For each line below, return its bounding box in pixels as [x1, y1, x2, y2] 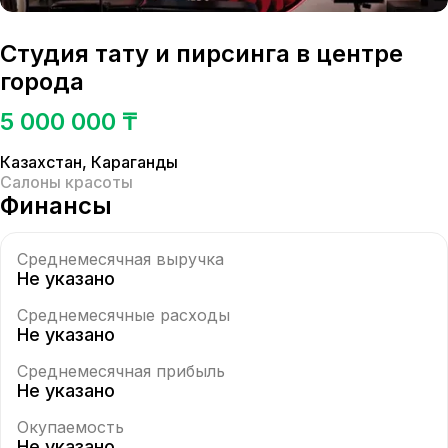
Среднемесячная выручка [17, 249, 224, 269]
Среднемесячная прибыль [17, 361, 225, 381]
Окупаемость [17, 417, 124, 437]
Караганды [91, 152, 178, 172]
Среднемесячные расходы [17, 305, 230, 325]
